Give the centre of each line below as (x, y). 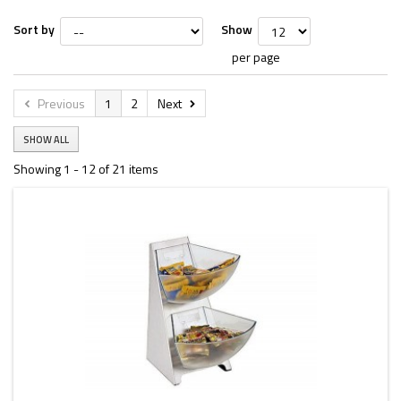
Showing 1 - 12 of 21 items (86, 169)
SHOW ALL (46, 140)
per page (256, 57)
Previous (61, 103)
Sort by (34, 29)
